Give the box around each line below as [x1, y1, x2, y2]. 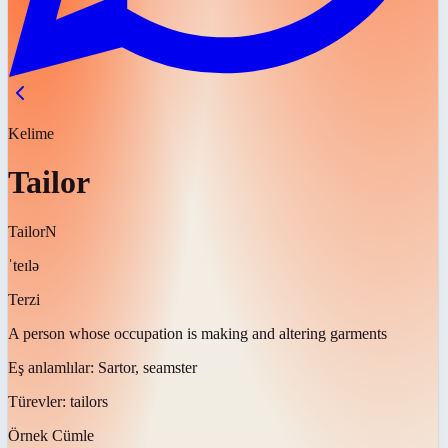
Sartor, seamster [98, 358, 197, 376]
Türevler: [8, 392, 70, 410]
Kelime [8, 125, 54, 142]
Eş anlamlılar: [8, 358, 98, 376]
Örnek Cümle [8, 426, 94, 444]
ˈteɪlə [8, 256, 39, 274]
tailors [70, 392, 108, 410]
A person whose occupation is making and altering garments [8, 324, 387, 342]
